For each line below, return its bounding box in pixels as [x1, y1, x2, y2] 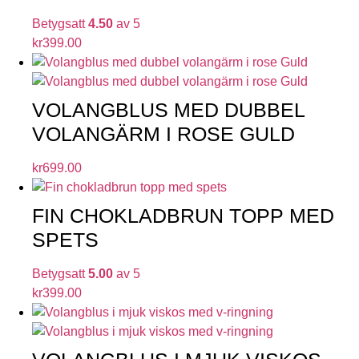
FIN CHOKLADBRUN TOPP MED [32, 204, 334, 227]
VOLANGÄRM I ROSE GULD [32, 122, 295, 145]
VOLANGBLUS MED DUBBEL [32, 98, 305, 121]
